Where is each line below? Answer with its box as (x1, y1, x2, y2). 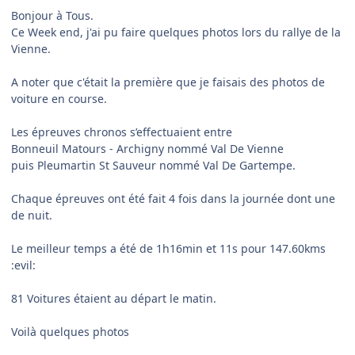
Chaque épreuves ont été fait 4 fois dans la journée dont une (11, 190, 335, 206)
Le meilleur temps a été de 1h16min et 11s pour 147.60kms (11, 240, 326, 256)
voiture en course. (11, 90, 107, 106)
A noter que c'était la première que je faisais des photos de (11, 74, 325, 90)
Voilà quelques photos (11, 323, 129, 339)
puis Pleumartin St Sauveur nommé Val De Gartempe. (11, 157, 296, 173)
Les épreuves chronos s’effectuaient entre (11, 124, 232, 139)
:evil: (11, 257, 36, 273)
